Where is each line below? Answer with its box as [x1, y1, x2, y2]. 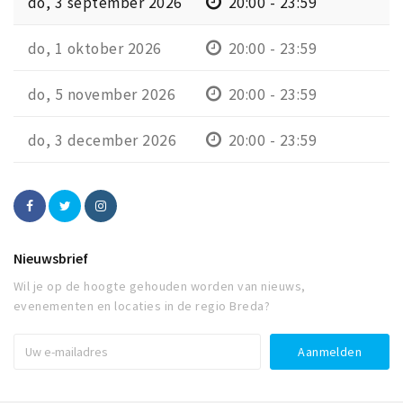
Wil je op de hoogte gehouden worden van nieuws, [13, 278, 306, 295]
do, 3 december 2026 [28, 130, 177, 151]
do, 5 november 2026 [28, 85, 176, 105]
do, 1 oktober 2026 [28, 39, 162, 59]
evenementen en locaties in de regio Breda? [13, 298, 271, 315]
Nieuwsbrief [13, 249, 88, 268]
